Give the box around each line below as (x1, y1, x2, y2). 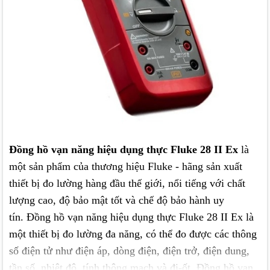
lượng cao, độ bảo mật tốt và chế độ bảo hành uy (9, 194, 224, 207)
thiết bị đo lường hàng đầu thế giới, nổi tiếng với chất (9, 177, 245, 190)
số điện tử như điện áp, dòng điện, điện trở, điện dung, (9, 245, 250, 257)
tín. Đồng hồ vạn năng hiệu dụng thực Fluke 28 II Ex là (9, 211, 254, 224)
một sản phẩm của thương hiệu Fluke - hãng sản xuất (9, 160, 242, 173)
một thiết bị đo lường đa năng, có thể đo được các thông (9, 228, 257, 240)
